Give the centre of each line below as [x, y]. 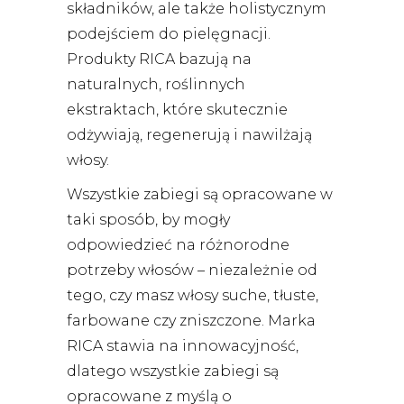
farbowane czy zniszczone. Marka [191, 321]
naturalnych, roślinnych [156, 85]
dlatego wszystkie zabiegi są [173, 372]
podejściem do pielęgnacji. [169, 34]
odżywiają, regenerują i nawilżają [189, 135]
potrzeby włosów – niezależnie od [192, 271]
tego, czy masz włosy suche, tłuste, [193, 296]
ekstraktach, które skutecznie [177, 110]
